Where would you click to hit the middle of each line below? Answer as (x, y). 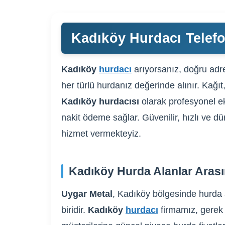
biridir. (75, 210)
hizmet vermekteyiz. (101, 134)
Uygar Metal (87, 194)
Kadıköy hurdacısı (100, 102)
